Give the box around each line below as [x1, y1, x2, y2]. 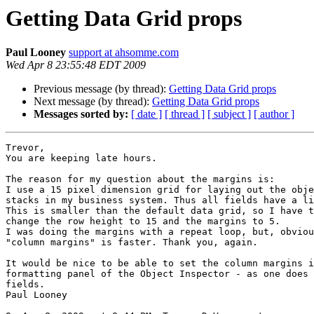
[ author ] [254, 108, 294, 121]
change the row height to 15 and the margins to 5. [6, 216, 280, 227]
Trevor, [6, 142, 45, 153]
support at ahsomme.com [69, 46, 179, 59]
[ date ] [131, 108, 162, 121]
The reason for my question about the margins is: [6, 174, 275, 185]
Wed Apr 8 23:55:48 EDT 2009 [6, 59, 146, 71]
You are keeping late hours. [6, 153, 157, 164]
